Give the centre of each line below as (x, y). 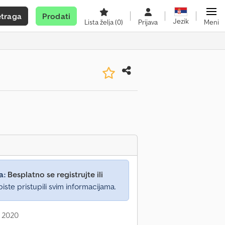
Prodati (56, 16)
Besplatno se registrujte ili (55, 174)
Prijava (148, 22)
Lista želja (100, 22)
